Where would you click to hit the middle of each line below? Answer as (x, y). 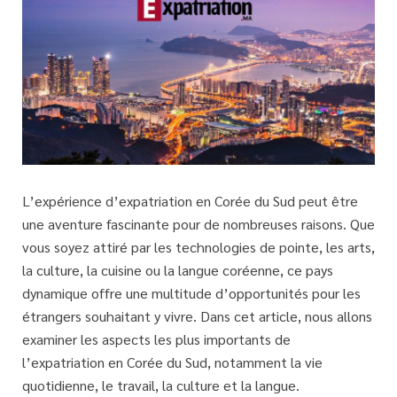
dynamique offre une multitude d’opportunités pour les (191, 293)
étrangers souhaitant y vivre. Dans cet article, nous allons (197, 316)
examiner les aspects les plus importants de (156, 339)
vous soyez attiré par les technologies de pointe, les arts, (198, 247)
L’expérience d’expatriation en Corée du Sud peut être (190, 201)
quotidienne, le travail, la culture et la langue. (161, 385)
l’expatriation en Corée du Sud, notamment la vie (172, 362)
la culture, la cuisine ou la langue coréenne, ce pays (178, 270)
